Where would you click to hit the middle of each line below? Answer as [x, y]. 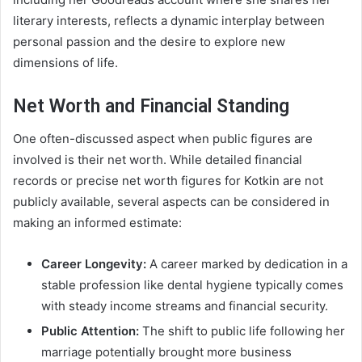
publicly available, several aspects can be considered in [171, 202]
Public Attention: [90, 331]
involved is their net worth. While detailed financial [158, 160]
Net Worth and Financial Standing [151, 106]
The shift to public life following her [242, 331]
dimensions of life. [65, 62]
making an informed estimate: [97, 223]
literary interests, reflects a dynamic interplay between [169, 20]
